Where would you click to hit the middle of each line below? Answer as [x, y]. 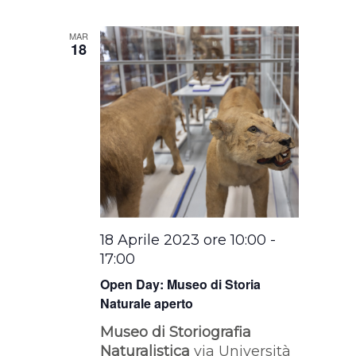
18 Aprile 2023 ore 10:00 [184, 240]
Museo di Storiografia [176, 333]
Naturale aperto [147, 304]
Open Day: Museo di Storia [181, 284]
